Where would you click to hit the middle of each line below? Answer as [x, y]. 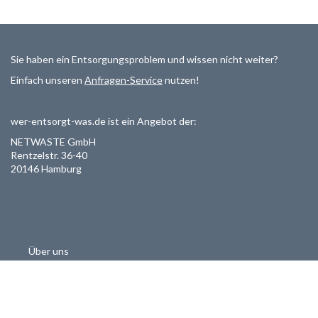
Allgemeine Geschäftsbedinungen [104, 294]
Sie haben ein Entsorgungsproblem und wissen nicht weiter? [144, 59]
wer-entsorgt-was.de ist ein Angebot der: [104, 121]
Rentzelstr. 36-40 [49, 155]
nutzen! [181, 80]
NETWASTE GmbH [53, 142]
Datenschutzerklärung [78, 279]
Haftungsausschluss [74, 308]
